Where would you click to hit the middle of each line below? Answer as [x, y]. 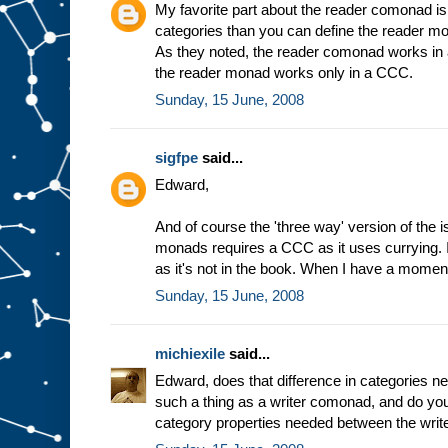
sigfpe [176, 158]
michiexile [190, 354]
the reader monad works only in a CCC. [284, 73]
